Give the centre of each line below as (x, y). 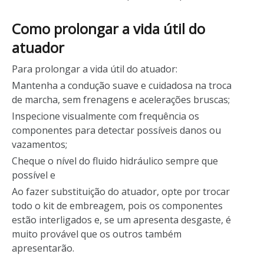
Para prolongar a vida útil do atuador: (95, 69)
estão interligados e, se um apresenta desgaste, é (121, 220)
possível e (34, 175)
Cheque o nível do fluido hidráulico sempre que (115, 161)
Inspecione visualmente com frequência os (105, 116)
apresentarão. (43, 248)
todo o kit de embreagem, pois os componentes (117, 205)
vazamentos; (39, 144)
